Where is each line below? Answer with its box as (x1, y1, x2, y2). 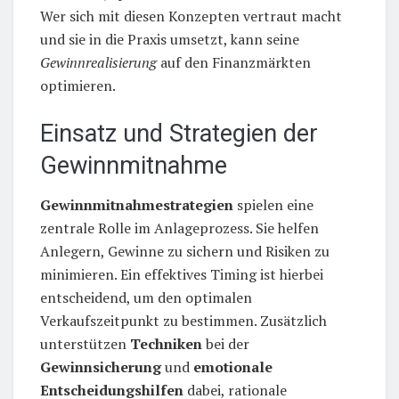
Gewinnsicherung (40, 357, 161, 378)
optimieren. (40, 75, 116, 95)
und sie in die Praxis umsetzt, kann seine (40, 28, 299, 49)
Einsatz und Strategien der (40, 118, 318, 148)
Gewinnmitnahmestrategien (40, 195, 233, 216)
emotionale (193, 357, 273, 378)
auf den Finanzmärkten (157, 52, 311, 72)
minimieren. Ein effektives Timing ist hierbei (40, 265, 323, 285)
